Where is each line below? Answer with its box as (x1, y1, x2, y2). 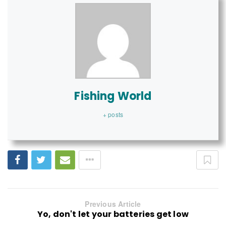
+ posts (102, 109, 124, 119)
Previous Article (85, 198, 141, 209)
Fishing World (74, 88, 152, 104)
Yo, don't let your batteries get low (37, 208, 189, 220)
